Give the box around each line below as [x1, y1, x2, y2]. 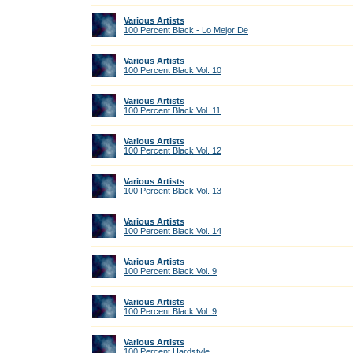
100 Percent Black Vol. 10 [124, 65, 221, 75]
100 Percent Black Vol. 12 [124, 146, 221, 155]
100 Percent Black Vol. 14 [124, 226, 221, 236]
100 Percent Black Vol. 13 [124, 186, 221, 195]
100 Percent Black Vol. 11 [124, 106, 221, 115]
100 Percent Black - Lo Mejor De [124, 25, 248, 35]
